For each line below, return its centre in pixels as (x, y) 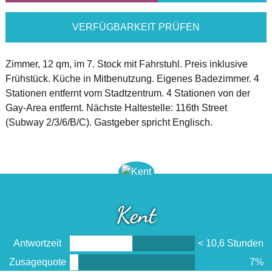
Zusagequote (37, 262)
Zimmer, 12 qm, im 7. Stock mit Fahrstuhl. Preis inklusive (126, 64)
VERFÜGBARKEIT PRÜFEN (136, 27)
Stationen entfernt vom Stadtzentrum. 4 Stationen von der (127, 93)
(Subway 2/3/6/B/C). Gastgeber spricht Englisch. (109, 122)
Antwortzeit (38, 243)
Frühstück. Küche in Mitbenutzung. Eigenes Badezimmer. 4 (132, 78)
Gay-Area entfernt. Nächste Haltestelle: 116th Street (116, 107)
